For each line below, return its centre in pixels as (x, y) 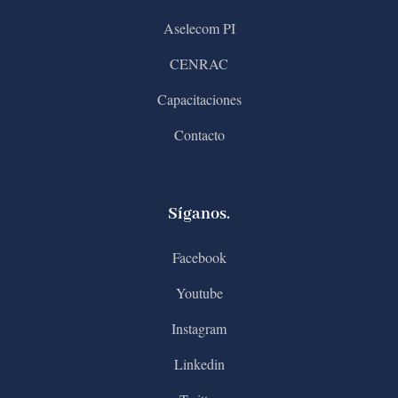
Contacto (199, 134)
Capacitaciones (199, 99)
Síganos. (199, 214)
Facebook (199, 257)
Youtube (199, 292)
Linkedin (199, 363)
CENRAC (199, 63)
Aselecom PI (199, 28)
